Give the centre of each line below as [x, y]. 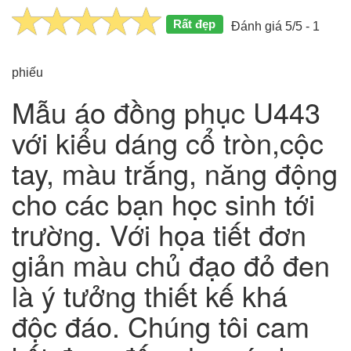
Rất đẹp [195, 24]
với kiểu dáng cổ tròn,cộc [168, 142]
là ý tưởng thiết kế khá [150, 295]
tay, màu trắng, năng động [175, 172]
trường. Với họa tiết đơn [159, 233]
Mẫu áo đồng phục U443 [166, 111]
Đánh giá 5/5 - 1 [275, 26]
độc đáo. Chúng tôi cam [161, 325]
